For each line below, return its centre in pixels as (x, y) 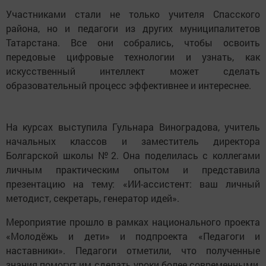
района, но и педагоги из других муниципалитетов (133, 28)
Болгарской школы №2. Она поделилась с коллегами (133, 156)
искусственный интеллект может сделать (133, 71)
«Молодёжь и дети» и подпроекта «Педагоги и (133, 236)
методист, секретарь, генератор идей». (93, 198)
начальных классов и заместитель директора (133, 141)
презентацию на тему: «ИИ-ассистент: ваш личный (133, 184)
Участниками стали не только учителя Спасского (133, 14)
